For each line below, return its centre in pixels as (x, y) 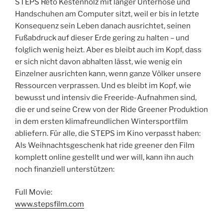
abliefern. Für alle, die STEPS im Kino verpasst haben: (108, 133)
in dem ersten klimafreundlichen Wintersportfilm (102, 121)
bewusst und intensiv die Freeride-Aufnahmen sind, (106, 97)
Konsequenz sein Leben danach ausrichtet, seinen (103, 26)
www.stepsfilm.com (50, 204)
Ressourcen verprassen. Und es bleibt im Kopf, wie (103, 85)
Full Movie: (34, 192)
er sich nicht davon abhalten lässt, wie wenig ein (99, 61)
